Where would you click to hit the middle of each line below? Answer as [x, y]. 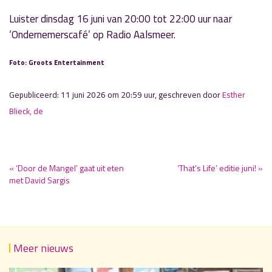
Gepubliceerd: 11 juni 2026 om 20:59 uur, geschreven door [116, 95]
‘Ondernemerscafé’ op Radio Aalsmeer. [92, 35]
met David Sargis [39, 180]
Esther [234, 95]
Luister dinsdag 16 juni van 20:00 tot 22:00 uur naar [121, 19]
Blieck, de [26, 111]
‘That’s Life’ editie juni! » [220, 168]
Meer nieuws [43, 248]
